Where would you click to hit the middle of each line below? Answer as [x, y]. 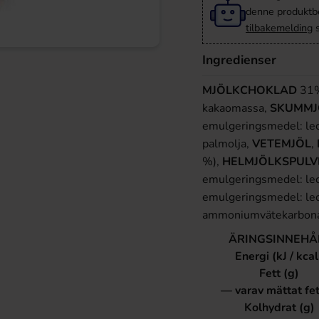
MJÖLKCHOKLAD [250, 90]
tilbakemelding [279, 27]
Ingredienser [239, 59]
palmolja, [227, 143]
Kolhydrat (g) [279, 307]
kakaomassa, [236, 108]
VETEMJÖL [282, 143]
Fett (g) [279, 273]
